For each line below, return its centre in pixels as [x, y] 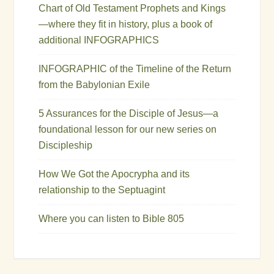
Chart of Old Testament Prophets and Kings [132, 8]
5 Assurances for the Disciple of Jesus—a [129, 113]
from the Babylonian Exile [94, 84]
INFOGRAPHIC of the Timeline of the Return [135, 68]
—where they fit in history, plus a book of [126, 24]
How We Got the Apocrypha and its [114, 174]
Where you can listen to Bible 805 [112, 218]
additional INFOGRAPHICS [99, 40]
